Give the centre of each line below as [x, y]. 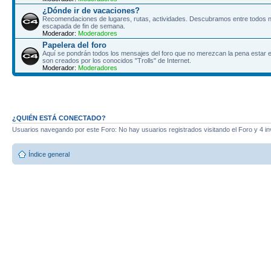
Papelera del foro [74, 45]
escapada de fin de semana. [84, 26]
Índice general [49, 154]
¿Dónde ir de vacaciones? [91, 11]
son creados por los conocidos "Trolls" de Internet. [117, 60]
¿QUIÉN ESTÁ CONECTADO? [59, 118]
